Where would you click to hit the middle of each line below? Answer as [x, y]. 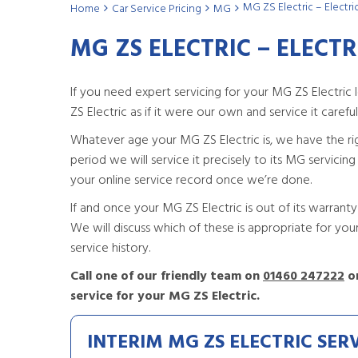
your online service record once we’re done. [191, 181]
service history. [110, 249]
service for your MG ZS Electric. [165, 296]
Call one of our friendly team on [167, 276]
